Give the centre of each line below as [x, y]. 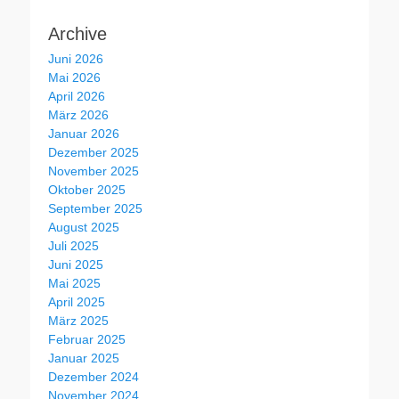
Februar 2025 [87, 339]
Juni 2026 [76, 58]
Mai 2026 [74, 77]
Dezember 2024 [94, 376]
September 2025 [95, 208]
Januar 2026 [84, 133]
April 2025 [77, 301]
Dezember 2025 [94, 152]
